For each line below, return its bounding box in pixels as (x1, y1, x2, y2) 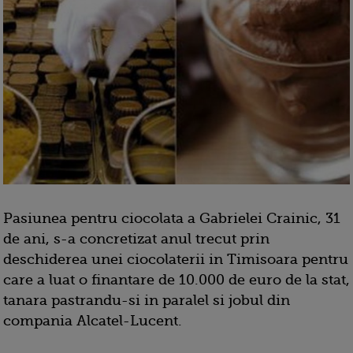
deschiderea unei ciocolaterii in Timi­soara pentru (3, 251, 348, 268)
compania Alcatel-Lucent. (3, 313, 182, 329)
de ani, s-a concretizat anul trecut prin (3, 231, 269, 247)
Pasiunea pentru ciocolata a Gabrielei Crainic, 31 (3, 210, 340, 227)
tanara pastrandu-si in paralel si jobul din (3, 292, 290, 309)
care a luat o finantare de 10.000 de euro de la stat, (3, 272, 350, 288)
